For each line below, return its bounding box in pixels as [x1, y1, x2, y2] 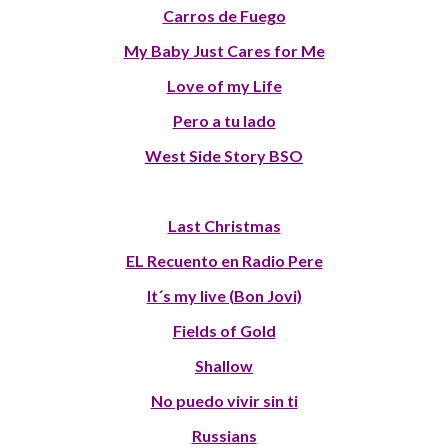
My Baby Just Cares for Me [123, 41, 325, 61]
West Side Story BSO [145, 146, 303, 166]
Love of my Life [166, 76, 282, 96]
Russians [191, 426, 257, 446]
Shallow [195, 356, 253, 376]
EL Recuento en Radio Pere [125, 251, 323, 271]
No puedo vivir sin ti [150, 391, 298, 411]
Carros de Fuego [162, 6, 286, 26]
